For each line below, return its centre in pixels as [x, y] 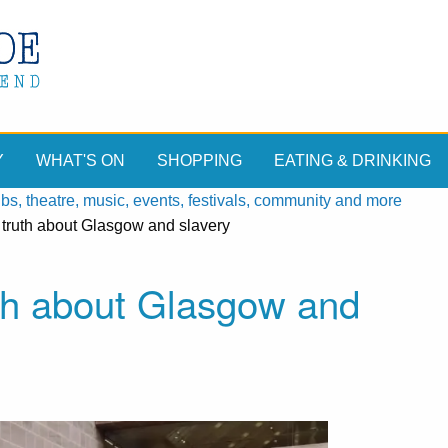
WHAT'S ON [80, 161]
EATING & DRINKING [352, 161]
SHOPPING [199, 161]
